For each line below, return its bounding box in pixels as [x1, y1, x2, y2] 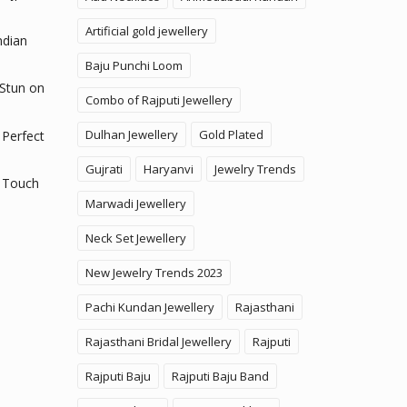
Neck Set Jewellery [84, 230, 186, 247]
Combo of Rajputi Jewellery [84, 92, 233, 109]
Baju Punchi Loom [84, 57, 183, 74]
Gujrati [84, 161, 123, 178]
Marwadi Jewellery [84, 195, 186, 213]
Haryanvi [143, 161, 194, 178]
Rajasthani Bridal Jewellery [84, 333, 232, 351]
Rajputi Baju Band [171, 368, 269, 385]
